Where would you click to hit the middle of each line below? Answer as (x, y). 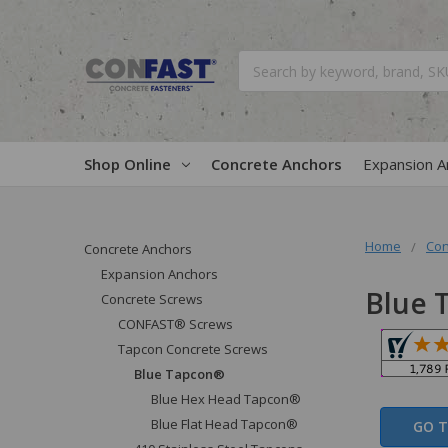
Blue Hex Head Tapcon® (226, 398)
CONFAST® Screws (175, 323)
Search (260, 60)
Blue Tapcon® (180, 373)
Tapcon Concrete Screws (192, 348)
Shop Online (127, 163)
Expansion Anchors (159, 273)
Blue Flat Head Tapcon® (225, 423)
